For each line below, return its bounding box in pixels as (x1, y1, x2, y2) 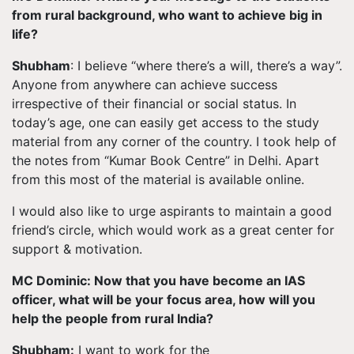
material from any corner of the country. (12, 133, 256, 149)
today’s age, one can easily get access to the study (12, 114, 319, 130)
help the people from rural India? (12, 310, 213, 326)
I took (256, 133, 291, 149)
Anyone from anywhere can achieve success (12, 76, 277, 92)
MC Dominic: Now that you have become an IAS (12, 272, 305, 288)
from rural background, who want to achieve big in (12, 6, 322, 23)
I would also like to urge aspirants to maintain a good (12, 202, 332, 219)
